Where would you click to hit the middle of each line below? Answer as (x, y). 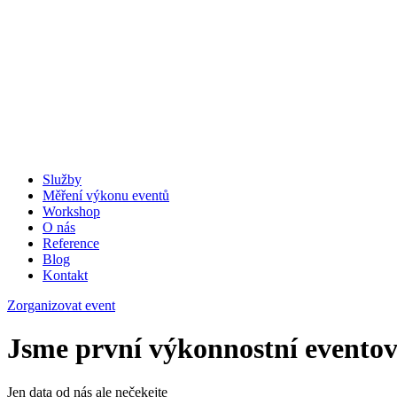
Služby (62, 179)
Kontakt (65, 275)
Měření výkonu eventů (106, 195)
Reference (71, 243)
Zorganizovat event (61, 305)
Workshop (71, 211)
